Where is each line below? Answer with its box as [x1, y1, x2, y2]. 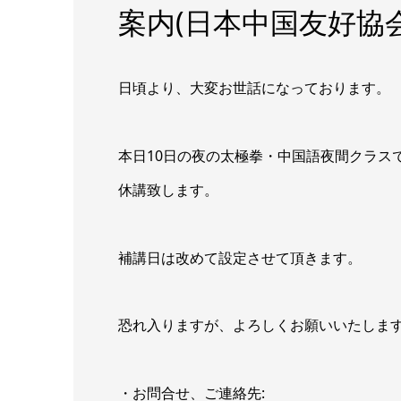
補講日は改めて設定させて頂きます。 [118, 247, 362, 268]
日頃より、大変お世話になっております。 [118, 78, 390, 98]
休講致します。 [118, 179, 218, 200]
